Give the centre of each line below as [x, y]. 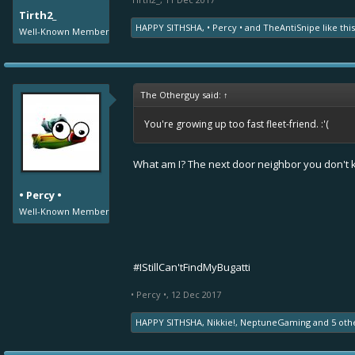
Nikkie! [221, 322]
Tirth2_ [38, 15]
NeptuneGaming [275, 322]
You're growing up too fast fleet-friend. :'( [237, 124]
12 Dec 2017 [196, 294]
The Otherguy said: [182, 95]
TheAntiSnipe [292, 27]
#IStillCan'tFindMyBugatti [192, 267]
